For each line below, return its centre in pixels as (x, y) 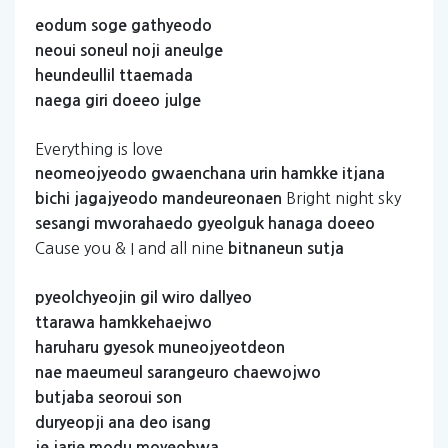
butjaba (64, 397)
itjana (363, 173)
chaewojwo (277, 372)
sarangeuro (188, 372)
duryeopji (69, 422)
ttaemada (156, 75)
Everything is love (99, 149)
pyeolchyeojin (85, 297)
